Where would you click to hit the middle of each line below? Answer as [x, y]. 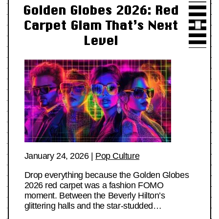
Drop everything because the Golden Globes [107, 175]
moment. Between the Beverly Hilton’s [95, 195]
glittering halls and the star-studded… [93, 206]
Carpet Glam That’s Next [101, 25]
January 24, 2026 [56, 156]
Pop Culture [118, 156]
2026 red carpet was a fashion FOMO [94, 185]
